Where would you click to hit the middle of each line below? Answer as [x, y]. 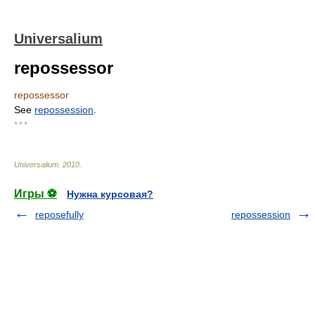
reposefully [59, 214]
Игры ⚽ [36, 194]
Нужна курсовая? [110, 194]
